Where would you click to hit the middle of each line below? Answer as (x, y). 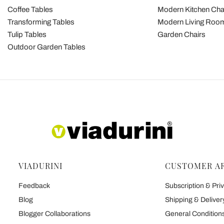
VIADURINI (40, 166)
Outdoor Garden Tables (47, 47)
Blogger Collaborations (54, 214)
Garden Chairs (181, 35)
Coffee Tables (30, 10)
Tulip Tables (27, 35)
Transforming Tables (41, 22)
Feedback (34, 186)
